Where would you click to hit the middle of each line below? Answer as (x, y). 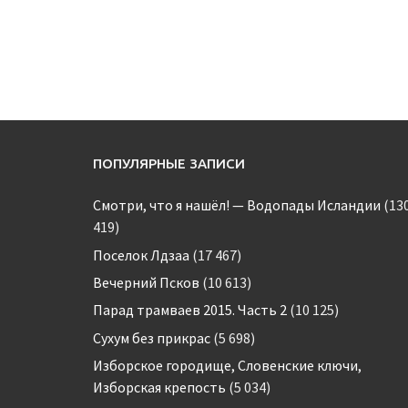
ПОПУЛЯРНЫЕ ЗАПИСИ (169, 164)
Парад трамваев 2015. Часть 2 (190, 310)
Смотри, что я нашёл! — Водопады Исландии (237, 205)
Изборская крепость (159, 388)
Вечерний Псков (146, 282)
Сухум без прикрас (152, 337)
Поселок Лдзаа (141, 255)
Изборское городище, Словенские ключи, (227, 366)
